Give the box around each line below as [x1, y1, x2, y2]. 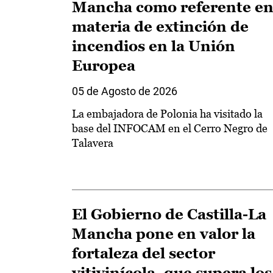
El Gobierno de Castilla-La [72, 206, 266, 223]
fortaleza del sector [72, 245, 215, 262]
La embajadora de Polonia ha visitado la [72, 107, 263, 120]
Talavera [72, 136, 113, 149]
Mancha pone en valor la [72, 225, 255, 243]
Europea [72, 57, 135, 74]
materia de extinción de [72, 18, 249, 35]
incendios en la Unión [72, 37, 235, 54]
